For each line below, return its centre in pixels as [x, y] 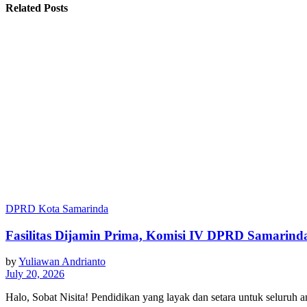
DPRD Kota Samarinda [57, 208]
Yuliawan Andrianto [62, 262]
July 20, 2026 [35, 274]
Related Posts [37, 8]
